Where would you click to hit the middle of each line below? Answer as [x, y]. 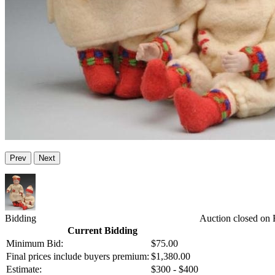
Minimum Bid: [35, 244]
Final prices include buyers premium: [78, 257]
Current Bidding [102, 231]
